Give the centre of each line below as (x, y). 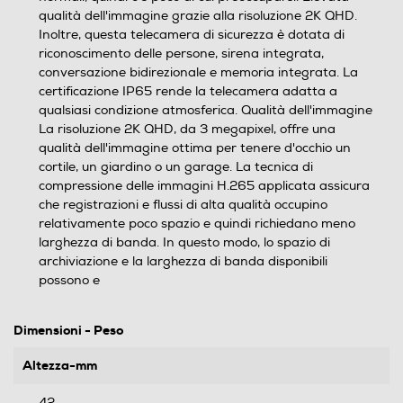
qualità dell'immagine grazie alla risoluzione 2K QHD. (198, 16)
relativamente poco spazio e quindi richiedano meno (197, 224)
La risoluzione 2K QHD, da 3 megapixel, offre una (187, 130)
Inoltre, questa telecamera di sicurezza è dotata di (192, 35)
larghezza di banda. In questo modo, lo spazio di (184, 243)
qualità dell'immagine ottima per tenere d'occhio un (195, 148)
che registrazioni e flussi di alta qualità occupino (183, 205)
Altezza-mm (60, 366)
